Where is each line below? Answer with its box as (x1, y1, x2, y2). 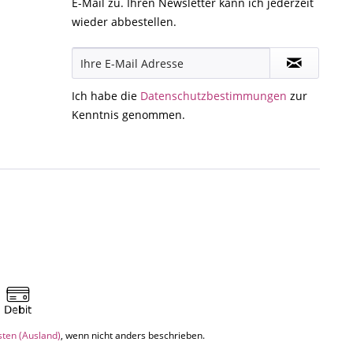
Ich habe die (72, 88, 140, 104)
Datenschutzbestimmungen (140, 88, 287, 104)
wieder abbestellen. (72, 14, 176, 30)
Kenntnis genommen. (72, 107, 185, 123)
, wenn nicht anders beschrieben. (61, 329, 205, 343)
